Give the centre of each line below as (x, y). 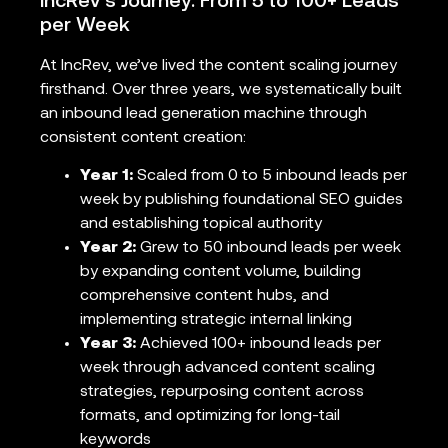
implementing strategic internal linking (216, 320)
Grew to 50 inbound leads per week (268, 248)
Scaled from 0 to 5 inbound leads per (270, 176)
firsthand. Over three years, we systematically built (221, 89)
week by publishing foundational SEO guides (241, 200)
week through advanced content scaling (227, 368)
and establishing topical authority (201, 224)
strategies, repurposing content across (222, 392)
